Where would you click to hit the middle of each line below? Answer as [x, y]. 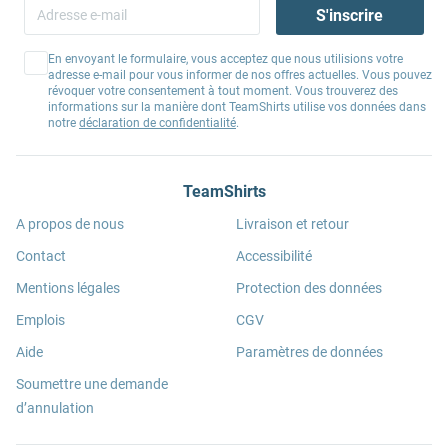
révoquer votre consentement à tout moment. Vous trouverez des [223, 91]
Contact [41, 256]
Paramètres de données [309, 352]
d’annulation [55, 408]
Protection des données [309, 288]
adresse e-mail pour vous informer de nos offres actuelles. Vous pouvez [240, 75]
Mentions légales [68, 288]
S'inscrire [350, 15]
